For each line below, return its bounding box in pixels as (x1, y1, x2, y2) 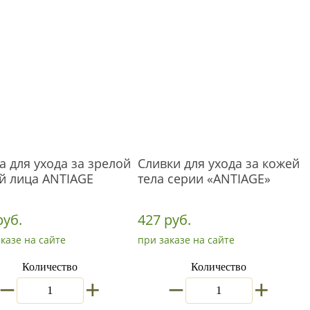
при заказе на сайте (138, 233, 235, 246)
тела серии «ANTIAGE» (138, 170, 271, 187)
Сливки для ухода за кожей (138, 155, 300, 172)
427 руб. (138, 210, 191, 229)
